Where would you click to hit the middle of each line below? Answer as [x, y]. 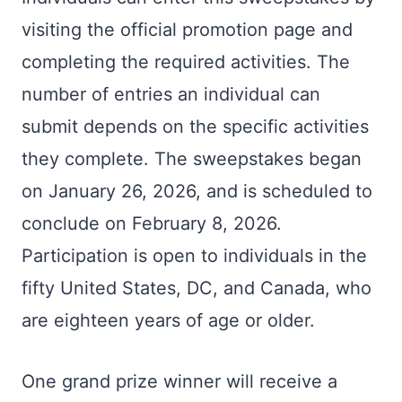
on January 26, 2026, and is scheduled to [197, 191]
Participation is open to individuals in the [194, 256]
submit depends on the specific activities [195, 127]
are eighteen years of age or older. [168, 320]
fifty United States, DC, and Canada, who [197, 288]
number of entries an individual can [171, 94]
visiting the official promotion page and [187, 30]
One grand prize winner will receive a [179, 381]
